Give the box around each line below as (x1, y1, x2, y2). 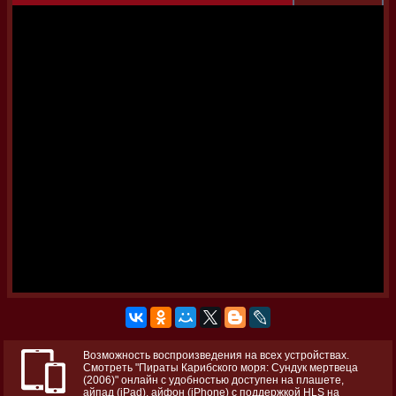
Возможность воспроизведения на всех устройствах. (83, 348, 349, 362)
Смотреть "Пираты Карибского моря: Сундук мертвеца (83, 361, 358, 374)
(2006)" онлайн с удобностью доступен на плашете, (83, 373, 344, 386)
